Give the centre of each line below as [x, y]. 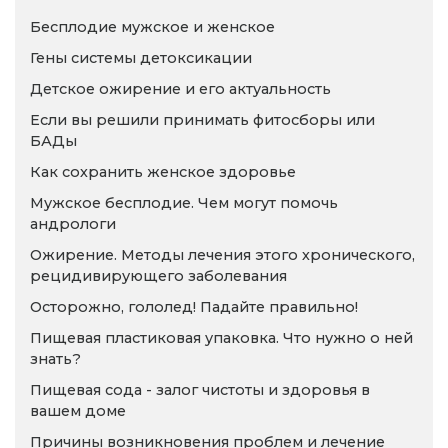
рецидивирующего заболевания [158, 276]
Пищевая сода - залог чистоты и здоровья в [200, 390]
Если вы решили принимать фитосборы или [202, 120]
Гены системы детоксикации [141, 58]
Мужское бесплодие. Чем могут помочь [184, 203]
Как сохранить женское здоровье [163, 172]
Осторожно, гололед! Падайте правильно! [194, 307]
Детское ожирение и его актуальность [180, 89]
